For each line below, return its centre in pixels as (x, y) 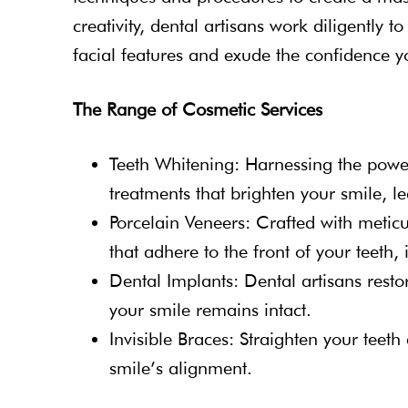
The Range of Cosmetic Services (198, 109)
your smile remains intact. (210, 309)
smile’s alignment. (181, 367)
